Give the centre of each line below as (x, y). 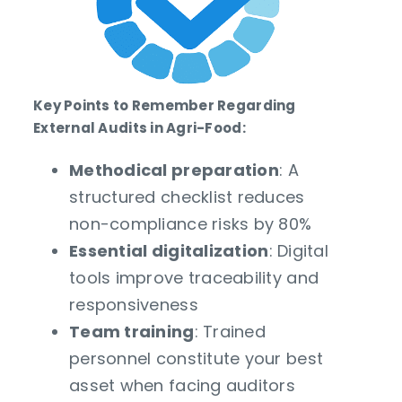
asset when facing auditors (183, 386)
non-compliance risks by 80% (191, 224)
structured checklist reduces (187, 197)
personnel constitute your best (197, 359)
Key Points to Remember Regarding (165, 106)
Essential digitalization (169, 251)
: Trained (230, 332)
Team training (132, 332)
